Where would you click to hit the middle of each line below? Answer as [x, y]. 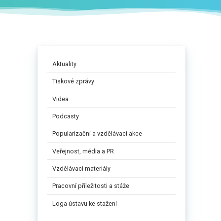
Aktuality [64, 64]
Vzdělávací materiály [81, 169]
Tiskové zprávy [73, 81]
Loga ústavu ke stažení [85, 203]
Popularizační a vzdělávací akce [97, 134]
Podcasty [66, 116]
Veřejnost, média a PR [83, 151]
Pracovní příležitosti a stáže [91, 186]
